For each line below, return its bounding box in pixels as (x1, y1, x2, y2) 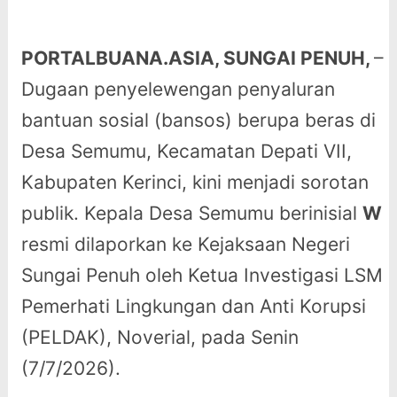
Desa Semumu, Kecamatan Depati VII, (20, 140, 352, 163)
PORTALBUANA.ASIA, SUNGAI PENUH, (20, 47, 374, 70)
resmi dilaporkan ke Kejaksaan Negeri (20, 233, 350, 256)
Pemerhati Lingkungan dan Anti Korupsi (20, 295, 366, 318)
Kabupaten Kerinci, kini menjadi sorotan (20, 171, 369, 194)
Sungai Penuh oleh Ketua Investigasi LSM (20, 264, 383, 287)
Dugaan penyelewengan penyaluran (20, 78, 335, 101)
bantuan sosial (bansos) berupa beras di (20, 109, 376, 132)
